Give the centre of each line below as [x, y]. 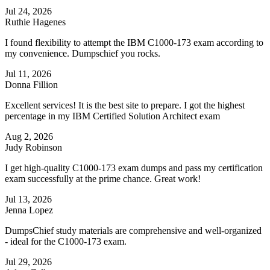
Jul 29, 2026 [28, 262]
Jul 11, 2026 [28, 74]
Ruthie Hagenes [35, 22]
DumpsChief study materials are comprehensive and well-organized [133, 231]
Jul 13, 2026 [28, 199]
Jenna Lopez [29, 210]
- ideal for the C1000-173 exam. [66, 242]
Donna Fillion [31, 85]
